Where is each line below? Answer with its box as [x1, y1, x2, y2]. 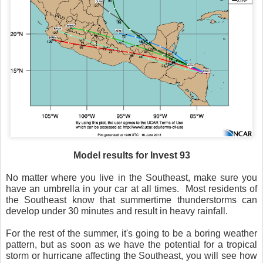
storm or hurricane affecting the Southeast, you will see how [6, 250, 257, 261]
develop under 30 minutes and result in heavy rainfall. [6, 205, 230, 216]
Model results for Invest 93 [73, 150, 190, 160]
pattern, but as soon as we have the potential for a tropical [6, 239, 257, 249]
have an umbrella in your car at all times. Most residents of [6, 183, 257, 194]
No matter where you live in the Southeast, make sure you [6, 172, 257, 183]
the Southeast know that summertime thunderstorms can [6, 194, 257, 205]
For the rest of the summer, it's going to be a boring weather [6, 228, 257, 238]
